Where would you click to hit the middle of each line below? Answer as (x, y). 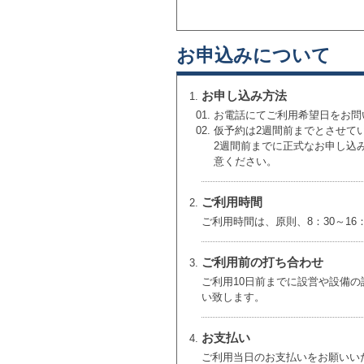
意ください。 (245, 161)
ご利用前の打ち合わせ (262, 262)
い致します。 (233, 297)
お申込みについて (253, 55)
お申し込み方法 (244, 95)
